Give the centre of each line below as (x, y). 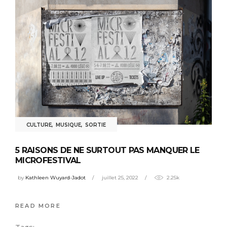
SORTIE (96, 125)
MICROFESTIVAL (48, 161)
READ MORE (38, 206)
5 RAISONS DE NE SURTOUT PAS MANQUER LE (107, 150)
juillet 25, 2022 (120, 177)
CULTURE (39, 125)
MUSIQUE (68, 125)
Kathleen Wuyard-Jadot (55, 177)
